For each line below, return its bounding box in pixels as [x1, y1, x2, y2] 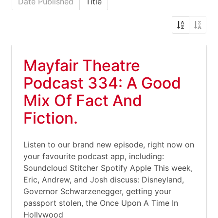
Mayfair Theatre [23, 56, 140, 75]
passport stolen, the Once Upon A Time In [23, 198, 178, 208]
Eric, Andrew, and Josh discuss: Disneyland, [23, 175, 184, 184]
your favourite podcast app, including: [23, 151, 164, 161]
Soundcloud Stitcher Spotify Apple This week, [23, 163, 193, 173]
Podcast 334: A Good [23, 73, 181, 92]
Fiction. [23, 109, 78, 127]
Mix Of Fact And [23, 91, 142, 110]
